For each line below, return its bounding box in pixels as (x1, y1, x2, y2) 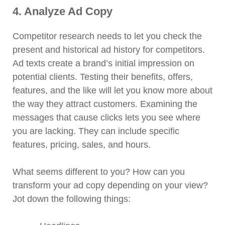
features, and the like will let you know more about (13, 85, 212, 96)
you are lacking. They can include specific (13, 126, 179, 137)
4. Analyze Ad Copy (13, 5, 113, 18)
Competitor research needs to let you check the (13, 31, 202, 42)
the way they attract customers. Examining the (13, 99, 197, 109)
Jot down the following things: (13, 194, 131, 204)
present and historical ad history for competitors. (13, 45, 205, 55)
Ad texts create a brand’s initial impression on (13, 58, 194, 69)
